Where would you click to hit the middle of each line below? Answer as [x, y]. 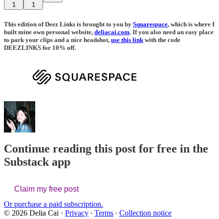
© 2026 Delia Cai [31, 213]
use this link [127, 40]
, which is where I [191, 24]
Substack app [37, 162]
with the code [162, 40]
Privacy [77, 213]
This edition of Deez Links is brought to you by [68, 24]
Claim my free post [46, 189]
